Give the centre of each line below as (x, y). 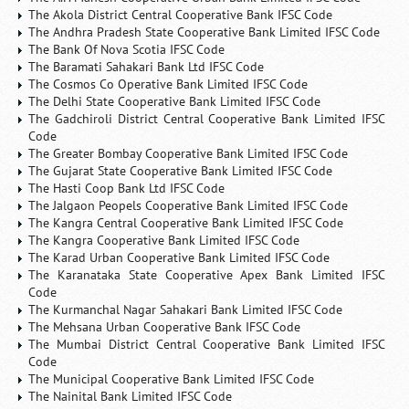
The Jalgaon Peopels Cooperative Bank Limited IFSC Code (189, 205)
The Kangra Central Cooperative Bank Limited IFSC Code (186, 223)
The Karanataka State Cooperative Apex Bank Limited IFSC (207, 275)
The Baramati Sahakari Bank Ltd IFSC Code (147, 67)
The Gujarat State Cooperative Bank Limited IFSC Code (181, 171)
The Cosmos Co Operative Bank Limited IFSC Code (168, 84)
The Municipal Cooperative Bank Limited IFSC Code (172, 379)
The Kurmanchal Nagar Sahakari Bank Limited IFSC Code (186, 309)
